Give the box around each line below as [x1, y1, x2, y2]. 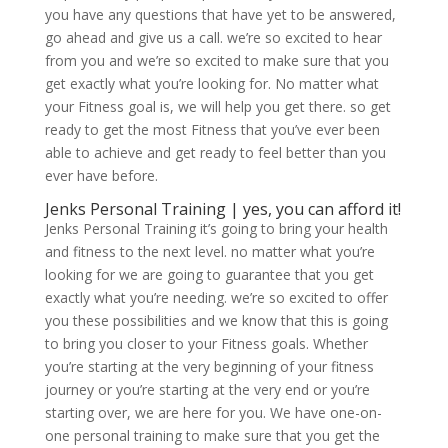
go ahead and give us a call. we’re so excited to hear [44, 28, 382, 48]
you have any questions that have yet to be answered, [44, 5, 396, 25]
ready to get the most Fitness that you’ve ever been [44, 120, 380, 140]
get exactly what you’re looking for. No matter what [44, 74, 379, 94]
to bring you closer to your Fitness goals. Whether [44, 334, 368, 354]
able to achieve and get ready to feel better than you [44, 143, 386, 163]
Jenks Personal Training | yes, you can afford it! [44, 198, 401, 221]
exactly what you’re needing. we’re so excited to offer [44, 288, 388, 308]
